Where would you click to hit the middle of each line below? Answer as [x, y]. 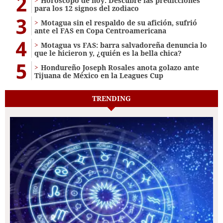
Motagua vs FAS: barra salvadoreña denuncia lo [124, 45]
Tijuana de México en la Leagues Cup [99, 75]
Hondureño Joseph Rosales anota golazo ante [120, 67]
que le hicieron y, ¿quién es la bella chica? [108, 53]
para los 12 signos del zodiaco [87, 8]
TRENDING [111, 98]
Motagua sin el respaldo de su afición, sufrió [119, 22]
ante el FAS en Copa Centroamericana [100, 30]
